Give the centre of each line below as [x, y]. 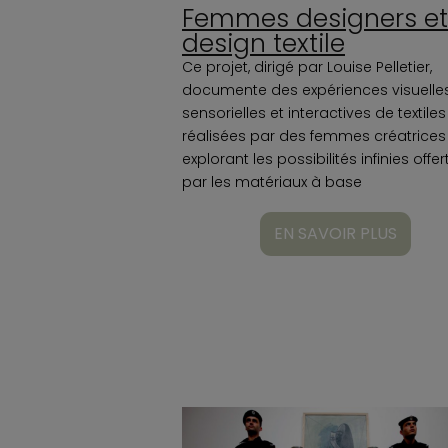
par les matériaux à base [272, 181]
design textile [263, 43]
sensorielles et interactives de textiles [314, 112]
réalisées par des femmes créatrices [314, 135]
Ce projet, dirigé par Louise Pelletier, [307, 66]
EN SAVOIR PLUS [335, 233]
